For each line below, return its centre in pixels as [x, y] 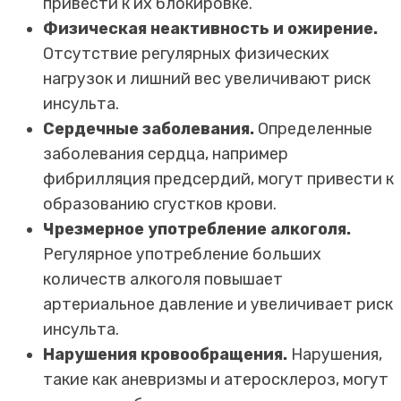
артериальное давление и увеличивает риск [218, 304]
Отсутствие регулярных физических [186, 53]
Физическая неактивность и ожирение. [210, 28]
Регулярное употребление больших [182, 254]
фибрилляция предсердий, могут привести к [218, 179]
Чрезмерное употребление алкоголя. [197, 229]
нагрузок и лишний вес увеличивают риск [207, 78]
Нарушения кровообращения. [165, 354]
